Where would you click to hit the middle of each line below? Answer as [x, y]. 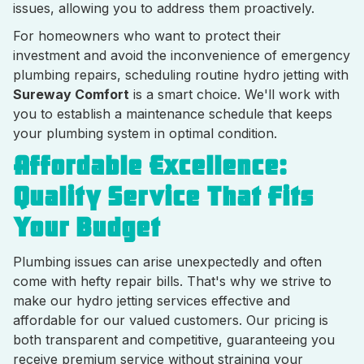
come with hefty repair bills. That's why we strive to [172, 281]
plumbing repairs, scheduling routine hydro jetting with [181, 75]
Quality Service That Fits [163, 197]
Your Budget [87, 228]
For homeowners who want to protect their [147, 36]
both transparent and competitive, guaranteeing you [174, 340]
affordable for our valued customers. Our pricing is [171, 320]
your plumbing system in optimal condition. [145, 133]
